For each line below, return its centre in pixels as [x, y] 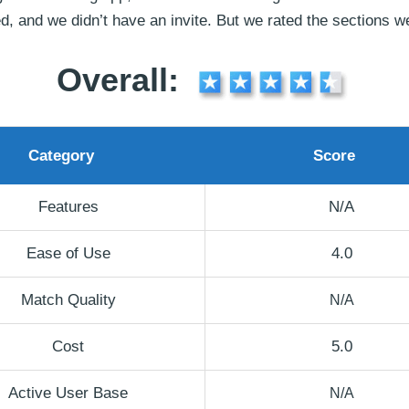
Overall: [122, 79]
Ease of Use [68, 253]
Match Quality [68, 299]
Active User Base [68, 393]
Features [68, 206]
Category [61, 155]
